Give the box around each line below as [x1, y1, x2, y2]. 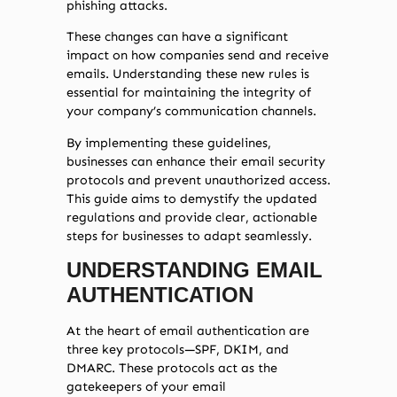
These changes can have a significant [66, 28, 288, 45]
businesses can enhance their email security [66, 152, 325, 169]
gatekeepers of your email [66, 378, 226, 395]
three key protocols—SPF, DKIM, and [66, 341, 289, 358]
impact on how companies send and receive [66, 47, 329, 64]
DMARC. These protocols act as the [66, 360, 277, 377]
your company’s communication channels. [66, 103, 316, 120]
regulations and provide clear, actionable [66, 208, 317, 225]
